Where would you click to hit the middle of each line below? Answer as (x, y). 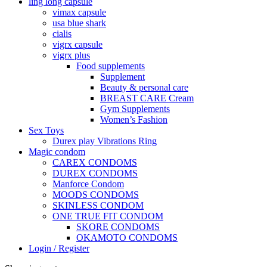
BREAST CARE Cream (147, 98)
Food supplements (111, 66)
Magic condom (57, 151)
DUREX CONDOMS (95, 173)
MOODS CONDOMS (96, 194)
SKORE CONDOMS (118, 226)
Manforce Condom (88, 184)
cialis (62, 33)
